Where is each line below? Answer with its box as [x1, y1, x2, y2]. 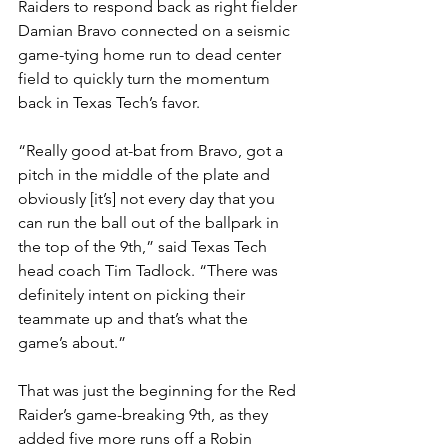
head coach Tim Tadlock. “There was [18, 261, 282, 281]
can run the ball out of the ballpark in [18, 213, 283, 233]
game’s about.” [18, 333, 126, 353]
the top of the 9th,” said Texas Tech [18, 237, 271, 257]
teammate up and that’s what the [18, 309, 252, 329]
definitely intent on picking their [18, 285, 249, 305]
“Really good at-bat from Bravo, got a [18, 141, 287, 161]
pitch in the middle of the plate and [18, 165, 274, 185]
